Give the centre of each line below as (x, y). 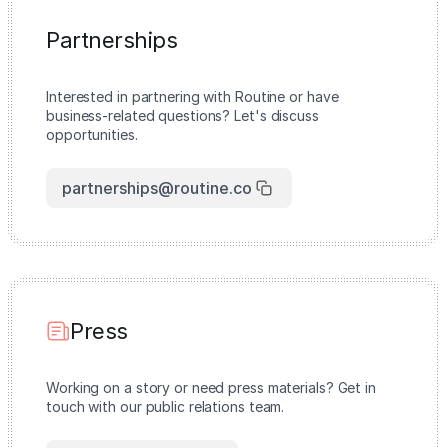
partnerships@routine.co (157, 188)
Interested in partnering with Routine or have (192, 96)
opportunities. (92, 134)
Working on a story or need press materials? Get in (211, 387)
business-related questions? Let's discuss (182, 115)
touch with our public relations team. (165, 406)
